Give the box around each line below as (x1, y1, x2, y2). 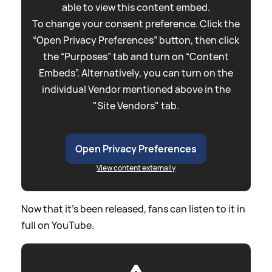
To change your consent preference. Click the (32, 16, 240, 30)
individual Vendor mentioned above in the (41, 82, 231, 96)
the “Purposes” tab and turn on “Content (43, 49, 229, 63)
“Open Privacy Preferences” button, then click (33, 33, 239, 47)
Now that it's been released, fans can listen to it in (21, 202, 245, 216)
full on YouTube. (21, 218, 94, 232)
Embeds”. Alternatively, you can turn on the (39, 66, 233, 80)
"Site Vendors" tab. (93, 98, 179, 112)
